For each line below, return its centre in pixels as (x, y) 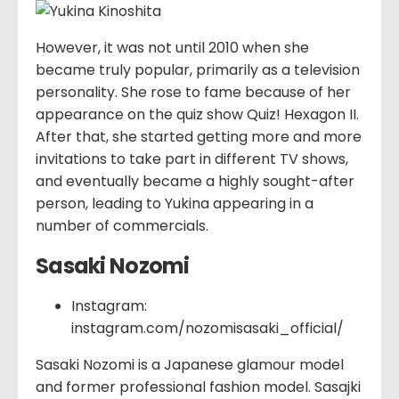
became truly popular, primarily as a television (198, 70)
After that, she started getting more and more (199, 137)
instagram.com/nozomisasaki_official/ (208, 329)
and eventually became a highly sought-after (195, 182)
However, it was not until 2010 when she (172, 48)
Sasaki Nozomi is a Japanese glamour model (190, 365)
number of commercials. (122, 226)
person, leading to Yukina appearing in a (175, 204)
